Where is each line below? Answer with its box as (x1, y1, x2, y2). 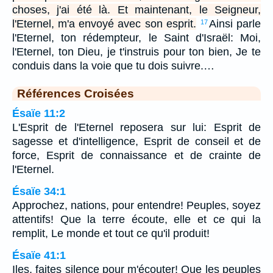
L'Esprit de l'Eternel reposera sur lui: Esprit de (12, 121, 261, 133)
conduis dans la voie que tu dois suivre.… (12, 59, 214, 72)
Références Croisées (17, 86, 134, 100)
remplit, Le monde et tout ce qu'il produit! (12, 227, 210, 239)
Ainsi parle (208, 17, 261, 30)
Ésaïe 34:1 (12, 185, 66, 197)
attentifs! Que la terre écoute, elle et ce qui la (12, 213, 261, 225)
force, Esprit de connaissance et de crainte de (12, 149, 261, 161)
